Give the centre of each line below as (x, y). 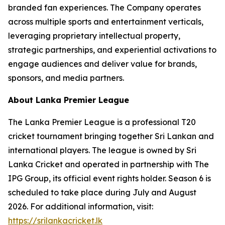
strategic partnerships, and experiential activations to (112, 50)
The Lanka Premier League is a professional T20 (102, 122)
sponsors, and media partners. (66, 78)
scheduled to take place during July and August (102, 192)
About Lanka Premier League (69, 100)
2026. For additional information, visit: (81, 206)
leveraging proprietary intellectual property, (94, 36)
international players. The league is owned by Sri (102, 150)
